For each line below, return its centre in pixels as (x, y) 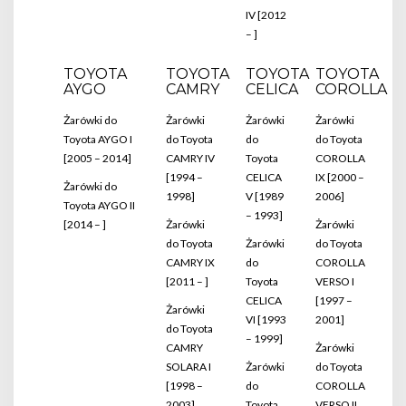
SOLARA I (188, 367)
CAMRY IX (190, 262)
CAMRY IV (190, 158)
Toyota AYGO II (99, 205)
